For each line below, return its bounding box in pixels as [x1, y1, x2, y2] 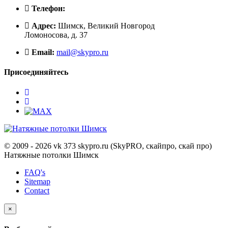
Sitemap [24, 177, 50, 186]
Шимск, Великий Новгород [56, 21, 155, 31]
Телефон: [32, 4, 65, 13]
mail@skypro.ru [56, 48, 108, 57]
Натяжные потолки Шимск [4, 150, 99, 159]
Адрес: [32, 21, 56, 31]
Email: [32, 48, 54, 57]
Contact [24, 186, 49, 195]
